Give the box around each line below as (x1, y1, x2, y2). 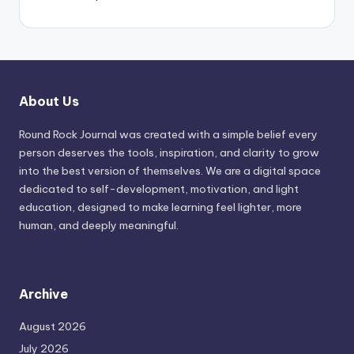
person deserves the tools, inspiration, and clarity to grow (19, 145, 319, 160)
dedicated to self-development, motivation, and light (19, 182, 299, 197)
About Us (19, 93, 79, 110)
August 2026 (19, 319, 86, 334)
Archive (19, 286, 68, 303)
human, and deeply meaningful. (19, 218, 179, 233)
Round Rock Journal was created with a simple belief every (19, 127, 318, 142)
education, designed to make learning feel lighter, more (19, 200, 302, 215)
